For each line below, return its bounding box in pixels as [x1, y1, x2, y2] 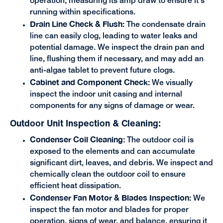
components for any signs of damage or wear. [29, 103, 195, 110]
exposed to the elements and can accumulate [29, 148, 195, 155]
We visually [149, 80, 193, 87]
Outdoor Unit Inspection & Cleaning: [9, 116, 161, 130]
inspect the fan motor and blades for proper [29, 206, 189, 214]
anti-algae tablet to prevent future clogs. [29, 67, 175, 75]
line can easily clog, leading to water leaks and [29, 33, 198, 40]
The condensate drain [126, 21, 206, 29]
